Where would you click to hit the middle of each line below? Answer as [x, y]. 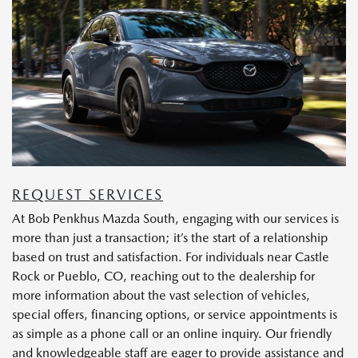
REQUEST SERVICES [88, 195]
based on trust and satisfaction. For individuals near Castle [171, 257]
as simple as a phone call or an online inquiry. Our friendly [172, 334]
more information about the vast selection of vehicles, [161, 296]
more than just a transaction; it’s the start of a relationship [170, 238]
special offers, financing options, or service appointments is [175, 315]
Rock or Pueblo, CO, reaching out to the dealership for [163, 276]
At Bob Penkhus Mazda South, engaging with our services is [175, 219]
